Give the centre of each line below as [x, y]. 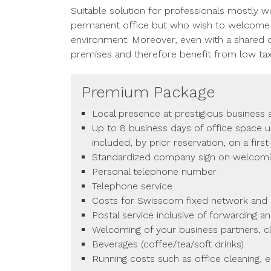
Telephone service [132, 186]
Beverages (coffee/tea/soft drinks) [168, 244]
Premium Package [148, 92]
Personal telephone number [154, 171]
